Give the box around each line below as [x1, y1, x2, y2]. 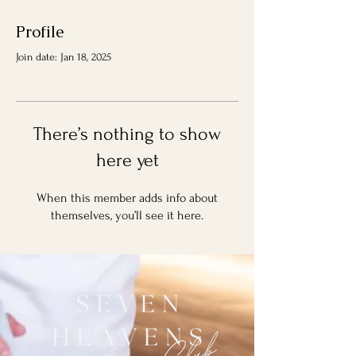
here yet [95, 149, 159, 171]
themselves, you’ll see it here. [51, 208, 203, 222]
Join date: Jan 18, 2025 [16, 51, 111, 63]
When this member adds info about [37, 191, 218, 205]
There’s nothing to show [33, 123, 221, 145]
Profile [16, 21, 64, 42]
